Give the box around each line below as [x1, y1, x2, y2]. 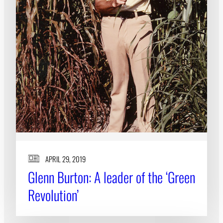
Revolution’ [28, 184, 79, 205]
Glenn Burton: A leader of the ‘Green [28, 166, 195, 187]
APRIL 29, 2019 [45, 153, 86, 164]
